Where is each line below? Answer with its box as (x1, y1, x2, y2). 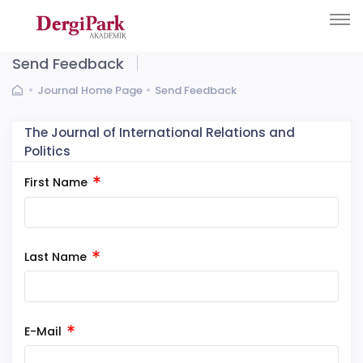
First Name (24, 174, 91, 190)
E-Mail (24, 322, 65, 340)
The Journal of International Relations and (24, 123, 295, 141)
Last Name (24, 248, 90, 265)
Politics (24, 142, 70, 160)
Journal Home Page (37, 82, 143, 98)
